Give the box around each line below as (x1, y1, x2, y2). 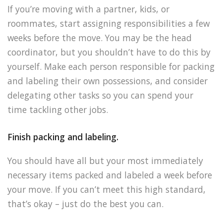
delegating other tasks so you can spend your (7, 89, 193, 102)
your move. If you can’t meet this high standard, (7, 183, 206, 195)
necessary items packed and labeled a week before (7, 168, 212, 181)
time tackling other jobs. (7, 104, 108, 116)
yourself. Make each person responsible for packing (7, 60, 215, 73)
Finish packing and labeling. (7, 130, 118, 143)
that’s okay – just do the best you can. (7, 197, 164, 210)
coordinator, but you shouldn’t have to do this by (7, 46, 211, 58)
